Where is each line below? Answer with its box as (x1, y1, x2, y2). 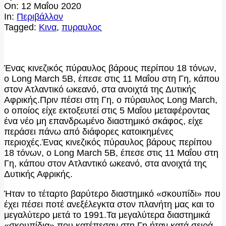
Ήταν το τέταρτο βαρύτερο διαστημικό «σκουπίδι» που (4, 188, 220, 199)
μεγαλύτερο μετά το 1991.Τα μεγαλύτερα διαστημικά (4, 209, 210, 220)
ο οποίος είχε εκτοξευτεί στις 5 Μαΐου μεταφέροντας (4, 105, 210, 116)
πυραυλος (62, 22, 102, 32)
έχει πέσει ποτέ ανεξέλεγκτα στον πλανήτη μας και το (4, 199, 214, 209)
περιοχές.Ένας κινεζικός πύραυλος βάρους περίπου (4, 137, 212, 147)
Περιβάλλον (17, 11, 63, 22)
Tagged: (4, 22, 36, 32)
